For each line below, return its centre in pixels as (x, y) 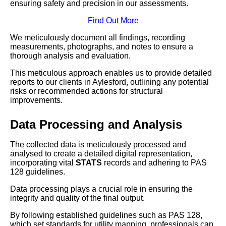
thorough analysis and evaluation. (70, 56)
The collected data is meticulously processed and (98, 145)
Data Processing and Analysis (96, 125)
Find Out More (113, 21)
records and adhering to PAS (154, 163)
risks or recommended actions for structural (87, 91)
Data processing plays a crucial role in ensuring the (101, 189)
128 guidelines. (38, 172)
